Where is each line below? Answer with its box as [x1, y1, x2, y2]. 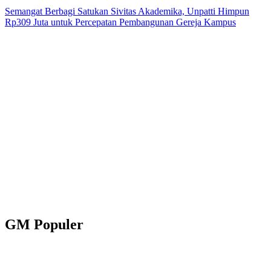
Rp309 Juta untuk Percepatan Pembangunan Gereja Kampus [5, 17, 236, 28]
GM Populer [5, 217, 83, 233]
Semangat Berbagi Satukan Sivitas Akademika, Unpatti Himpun [5, 6, 249, 17]
